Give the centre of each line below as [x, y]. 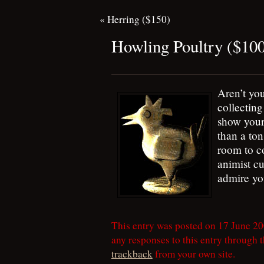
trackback [132, 254]
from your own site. [194, 254]
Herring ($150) [138, 19]
